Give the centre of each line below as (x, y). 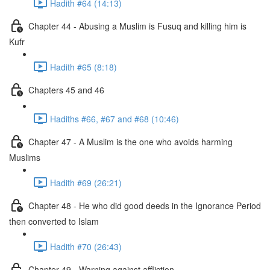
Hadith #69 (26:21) (86, 182)
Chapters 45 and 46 (66, 89)
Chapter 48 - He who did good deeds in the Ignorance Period (145, 205)
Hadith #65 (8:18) (83, 67)
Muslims (25, 157)
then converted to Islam (54, 221)
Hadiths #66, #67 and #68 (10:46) (115, 118)
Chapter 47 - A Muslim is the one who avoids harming (130, 141)
